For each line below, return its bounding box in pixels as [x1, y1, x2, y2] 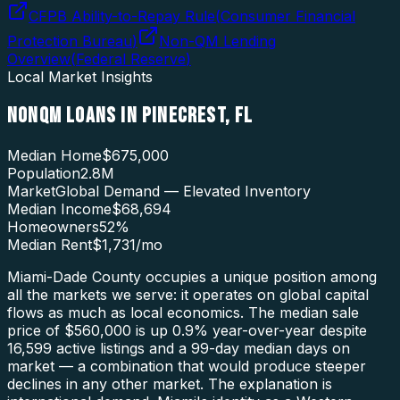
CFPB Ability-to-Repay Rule [29, 6, 215, 25]
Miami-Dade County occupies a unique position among [7, 268, 377, 287]
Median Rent [7, 236, 92, 254]
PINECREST [142, 103, 225, 129]
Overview [7, 49, 71, 68]
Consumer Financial [221, 6, 355, 25]
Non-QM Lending [159, 31, 276, 50]
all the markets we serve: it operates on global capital [7, 286, 369, 304]
